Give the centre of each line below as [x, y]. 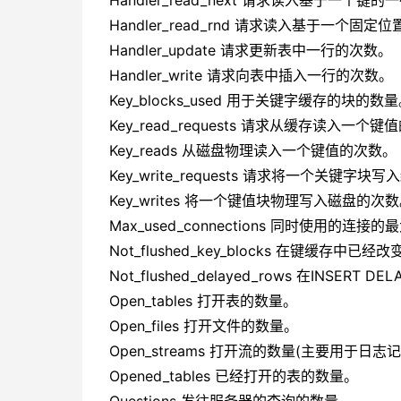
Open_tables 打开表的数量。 [203, 301]
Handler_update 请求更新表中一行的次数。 [251, 50]
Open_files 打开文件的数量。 [204, 326]
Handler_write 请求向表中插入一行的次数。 [251, 75]
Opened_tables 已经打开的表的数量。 [234, 376]
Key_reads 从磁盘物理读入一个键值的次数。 [253, 150]
